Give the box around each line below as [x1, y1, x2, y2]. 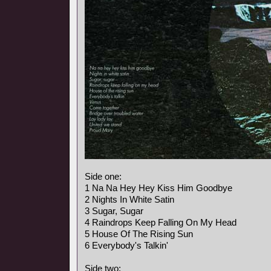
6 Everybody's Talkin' [85, 240, 168, 250]
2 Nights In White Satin [85, 194, 174, 204]
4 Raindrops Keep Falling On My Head [85, 217, 237, 227]
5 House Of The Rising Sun [85, 229, 193, 239]
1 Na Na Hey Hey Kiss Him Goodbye [85, 183, 232, 193]
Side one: [85, 171, 122, 181]
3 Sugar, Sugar [85, 206, 143, 216]
